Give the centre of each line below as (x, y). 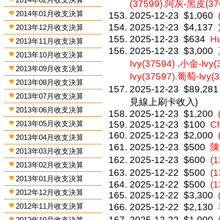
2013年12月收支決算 (50, 27)
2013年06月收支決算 (50, 110)
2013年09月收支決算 (50, 69)
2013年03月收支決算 (50, 151)
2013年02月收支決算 (50, 165)
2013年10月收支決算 (50, 55)
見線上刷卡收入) (164, 102)
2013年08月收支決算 (50, 82)
